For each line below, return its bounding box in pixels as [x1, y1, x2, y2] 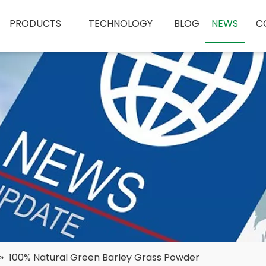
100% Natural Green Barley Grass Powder [9, 251, 199, 264]
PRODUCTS [9, 17, 62, 30]
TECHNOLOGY [88, 17, 153, 30]
